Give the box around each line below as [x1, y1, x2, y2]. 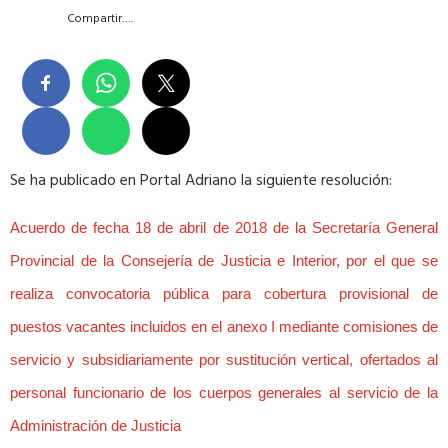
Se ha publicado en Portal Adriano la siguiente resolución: [10, 167, 392, 194]
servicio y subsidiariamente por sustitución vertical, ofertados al [10, 351, 438, 369]
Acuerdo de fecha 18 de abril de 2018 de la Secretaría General [10, 219, 438, 237]
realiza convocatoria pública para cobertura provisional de [10, 285, 438, 303]
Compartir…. [67, 9, 133, 30]
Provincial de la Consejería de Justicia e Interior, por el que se [10, 252, 438, 270]
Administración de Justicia [10, 417, 181, 435]
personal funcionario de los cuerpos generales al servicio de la [10, 384, 438, 402]
